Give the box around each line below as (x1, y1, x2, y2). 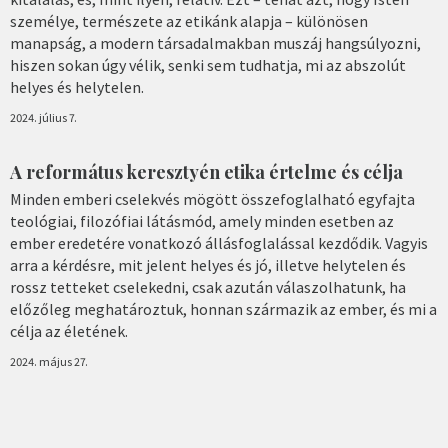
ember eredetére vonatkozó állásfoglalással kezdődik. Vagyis (10, 232, 428, 253)
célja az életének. (10, 320, 128, 341)
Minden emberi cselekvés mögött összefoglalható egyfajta (10, 188, 415, 209)
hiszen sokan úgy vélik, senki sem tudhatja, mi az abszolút (10, 54, 406, 75)
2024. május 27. (10, 353, 88, 369)
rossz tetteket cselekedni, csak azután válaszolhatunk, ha (10, 276, 406, 297)
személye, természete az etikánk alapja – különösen (10, 10, 368, 31)
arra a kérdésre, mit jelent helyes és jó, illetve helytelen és (10, 254, 406, 275)
